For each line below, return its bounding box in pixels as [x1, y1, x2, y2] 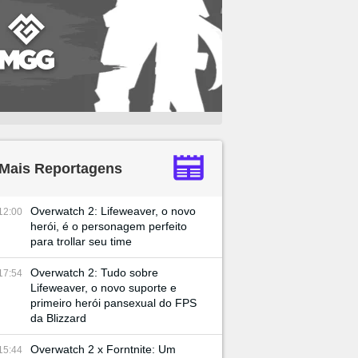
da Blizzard [30, 312, 86, 324]
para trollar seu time [30, 235, 132, 248]
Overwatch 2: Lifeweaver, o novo [30, 205, 196, 217]
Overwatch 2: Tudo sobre [30, 266, 158, 279]
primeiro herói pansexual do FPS [30, 296, 197, 309]
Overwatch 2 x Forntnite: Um [30, 343, 176, 356]
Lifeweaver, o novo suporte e [30, 281, 177, 294]
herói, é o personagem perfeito [30, 220, 187, 233]
